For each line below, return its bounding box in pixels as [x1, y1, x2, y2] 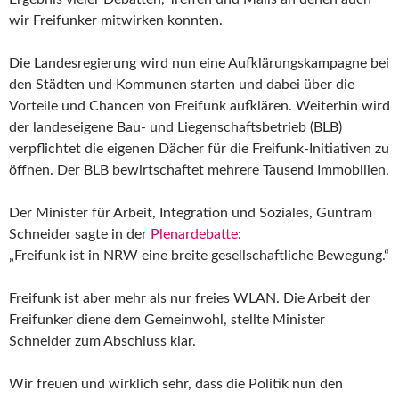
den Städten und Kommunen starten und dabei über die [9, 77, 354, 92]
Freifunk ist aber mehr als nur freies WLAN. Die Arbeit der [9, 290, 370, 305]
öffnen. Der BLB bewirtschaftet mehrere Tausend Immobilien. [9, 162, 389, 177]
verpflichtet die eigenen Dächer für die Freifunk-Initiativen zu [9, 141, 389, 156]
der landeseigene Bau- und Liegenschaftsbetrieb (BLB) [9, 119, 342, 134]
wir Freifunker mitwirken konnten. [9, 12, 223, 28]
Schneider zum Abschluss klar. [9, 333, 196, 348]
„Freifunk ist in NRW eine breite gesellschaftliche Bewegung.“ [9, 248, 389, 263]
